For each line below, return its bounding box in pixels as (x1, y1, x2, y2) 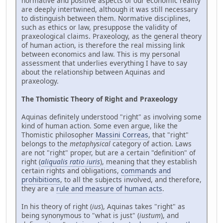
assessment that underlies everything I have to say (21, 58, 187, 68)
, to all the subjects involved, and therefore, (60, 175, 202, 185)
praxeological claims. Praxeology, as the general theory (21, 31, 202, 41)
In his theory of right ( (21, 202, 92, 212)
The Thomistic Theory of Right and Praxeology (21, 94, 178, 104)
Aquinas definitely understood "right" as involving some (21, 112, 202, 122)
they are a (21, 184, 56, 194)
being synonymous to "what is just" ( (21, 211, 139, 221)
